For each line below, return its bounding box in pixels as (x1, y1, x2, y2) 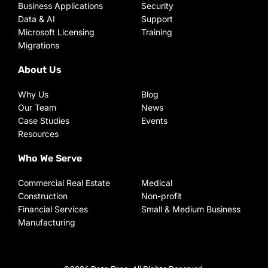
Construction (18, 191, 68, 201)
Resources (18, 129, 59, 139)
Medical (141, 178, 172, 188)
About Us (18, 64, 62, 75)
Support (141, 14, 173, 24)
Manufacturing (18, 217, 75, 227)
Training (141, 27, 172, 37)
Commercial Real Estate (18, 178, 110, 188)
